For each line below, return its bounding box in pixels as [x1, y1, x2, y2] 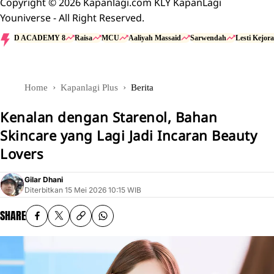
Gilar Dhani [24, 175, 63, 185]
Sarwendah [190, 33, 226, 42]
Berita [131, 82, 154, 92]
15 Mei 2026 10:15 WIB [65, 185, 141, 195]
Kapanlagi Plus [61, 82, 118, 92]
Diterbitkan [24, 185, 63, 195]
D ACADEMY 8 [14, 33, 65, 42]
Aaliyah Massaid [128, 33, 181, 42]
